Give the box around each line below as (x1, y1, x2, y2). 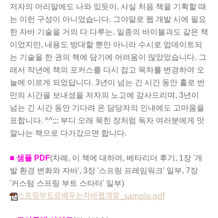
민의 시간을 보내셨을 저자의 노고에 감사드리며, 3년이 (10, 91, 199, 99)
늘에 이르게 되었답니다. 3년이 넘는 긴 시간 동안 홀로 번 (10, 78, 205, 87)
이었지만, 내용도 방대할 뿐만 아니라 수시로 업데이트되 (10, 40, 202, 49)
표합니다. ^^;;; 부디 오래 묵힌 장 (10, 116, 121, 125)
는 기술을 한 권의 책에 (10, 53, 90, 61)
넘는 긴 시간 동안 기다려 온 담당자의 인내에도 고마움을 (10, 104, 204, 112)
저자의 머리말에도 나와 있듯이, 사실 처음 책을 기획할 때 (10, 2, 206, 11)
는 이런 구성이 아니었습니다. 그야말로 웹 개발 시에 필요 (10, 15, 206, 23)
